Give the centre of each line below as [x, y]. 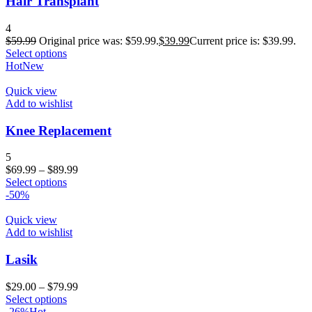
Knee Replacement [58, 130]
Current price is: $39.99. [243, 40]
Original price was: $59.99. [99, 40]
